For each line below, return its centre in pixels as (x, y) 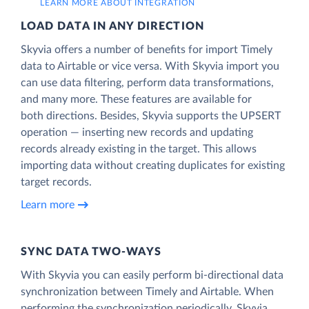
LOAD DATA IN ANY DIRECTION (112, 26)
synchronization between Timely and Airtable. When (147, 291)
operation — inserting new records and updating (137, 132)
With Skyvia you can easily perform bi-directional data (152, 275)
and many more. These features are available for (136, 99)
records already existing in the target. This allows (139, 149)
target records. (56, 182)
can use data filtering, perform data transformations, (147, 82)
